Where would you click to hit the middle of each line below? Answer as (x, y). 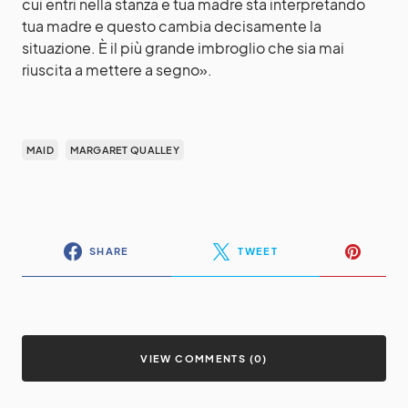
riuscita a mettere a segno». (117, 69)
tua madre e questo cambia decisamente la (172, 25)
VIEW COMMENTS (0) (204, 358)
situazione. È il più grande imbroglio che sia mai (183, 47)
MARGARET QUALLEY (124, 149)
